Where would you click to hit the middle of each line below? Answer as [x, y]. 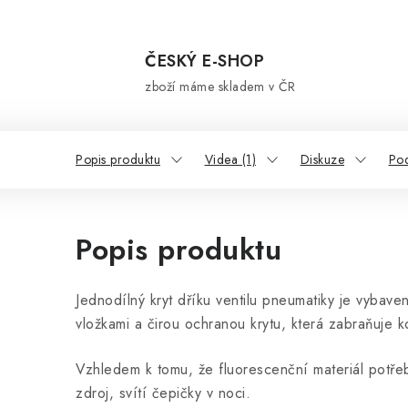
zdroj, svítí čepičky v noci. [163, 393]
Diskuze [322, 159]
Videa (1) [230, 159]
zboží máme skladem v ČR [220, 87]
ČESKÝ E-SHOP [204, 61]
